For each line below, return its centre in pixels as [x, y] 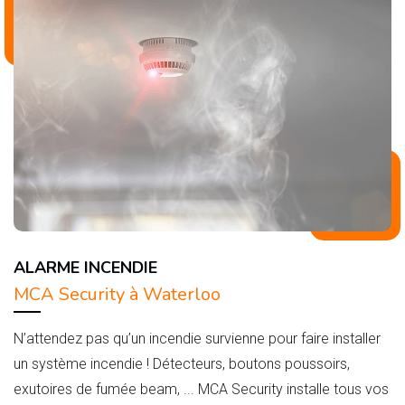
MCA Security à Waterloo [117, 294]
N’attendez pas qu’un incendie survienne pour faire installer [197, 338]
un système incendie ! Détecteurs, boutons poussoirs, [182, 363]
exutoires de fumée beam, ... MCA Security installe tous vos [201, 389]
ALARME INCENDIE [85, 267]
